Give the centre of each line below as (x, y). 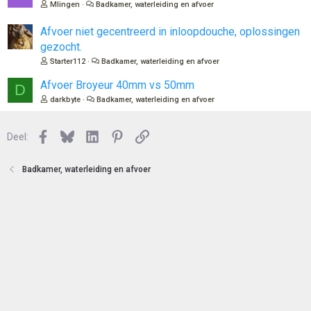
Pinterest (143, 135)
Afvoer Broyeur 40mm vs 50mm (117, 85)
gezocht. (61, 47)
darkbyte (65, 100)
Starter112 (68, 61)
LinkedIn (117, 135)
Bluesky (91, 135)
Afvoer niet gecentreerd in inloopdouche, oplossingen (170, 32)
